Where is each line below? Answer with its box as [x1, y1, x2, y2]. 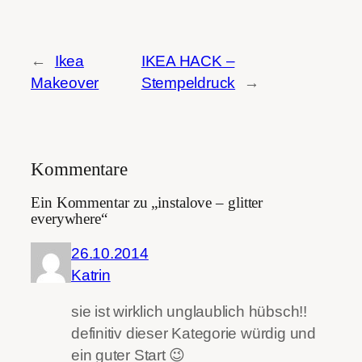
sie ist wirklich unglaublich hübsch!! [71, 303, 307, 321]
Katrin [71, 266, 111, 284]
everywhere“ [31, 211, 107, 228]
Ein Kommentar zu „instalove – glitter [31, 195, 263, 212]
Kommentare [31, 158, 128, 179]
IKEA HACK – [141, 52, 235, 69]
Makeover [31, 74, 99, 91]
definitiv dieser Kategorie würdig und [71, 325, 316, 343]
